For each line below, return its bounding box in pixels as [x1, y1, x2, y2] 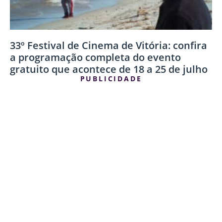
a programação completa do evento [10, 50, 181, 64]
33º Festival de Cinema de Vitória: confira [10, 38, 207, 52]
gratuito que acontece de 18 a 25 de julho [10, 62, 208, 76]
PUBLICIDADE [80, 73, 142, 83]
